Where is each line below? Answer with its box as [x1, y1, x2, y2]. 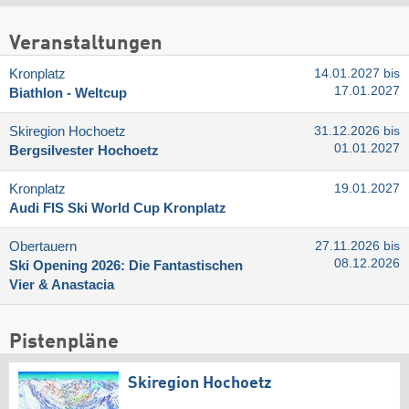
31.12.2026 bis [314, 123, 400, 138]
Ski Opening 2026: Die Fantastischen [9, 257, 243, 273]
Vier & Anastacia [9, 277, 114, 292]
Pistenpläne [9, 331, 119, 352]
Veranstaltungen [9, 33, 163, 54]
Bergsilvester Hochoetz [9, 142, 159, 158]
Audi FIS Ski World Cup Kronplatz [9, 200, 226, 215]
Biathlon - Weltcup [9, 85, 127, 100]
